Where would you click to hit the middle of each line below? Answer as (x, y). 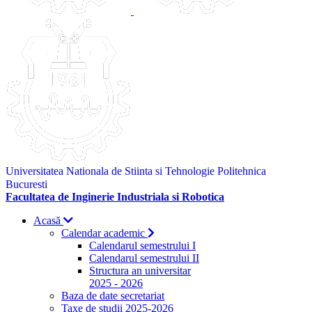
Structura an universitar (140, 271)
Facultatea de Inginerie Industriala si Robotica (115, 197)
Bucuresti (26, 184)
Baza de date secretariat (113, 296)
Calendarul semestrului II (144, 258)
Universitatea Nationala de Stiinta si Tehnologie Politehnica (136, 171)
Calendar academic (104, 233)
